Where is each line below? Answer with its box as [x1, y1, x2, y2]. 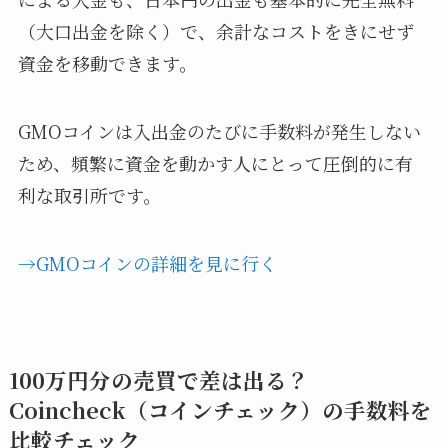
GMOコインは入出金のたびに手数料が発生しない [17, 118, 421, 145]
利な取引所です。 [17, 182, 161, 209]
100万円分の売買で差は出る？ [8, 363, 309, 395]
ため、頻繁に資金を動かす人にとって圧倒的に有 [17, 150, 413, 177]
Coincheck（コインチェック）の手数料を [8, 393, 432, 425]
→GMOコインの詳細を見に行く [17, 249, 277, 276]
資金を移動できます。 [17, 50, 197, 77]
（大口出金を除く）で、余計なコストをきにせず [17, 18, 414, 45]
